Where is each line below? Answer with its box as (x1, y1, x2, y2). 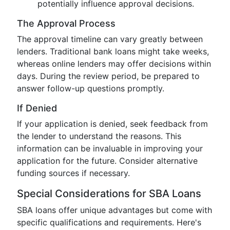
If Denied (17, 103, 57, 113)
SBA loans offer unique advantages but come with (17, 205, 212, 215)
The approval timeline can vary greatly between (17, 34, 203, 44)
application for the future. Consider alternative (17, 156, 198, 166)
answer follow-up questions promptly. (17, 83, 164, 93)
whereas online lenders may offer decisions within (17, 59, 211, 69)
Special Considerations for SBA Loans (17, 187, 201, 200)
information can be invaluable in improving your (17, 143, 203, 154)
